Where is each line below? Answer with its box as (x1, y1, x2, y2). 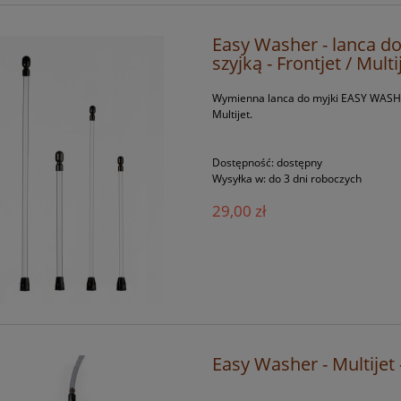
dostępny (277, 155, 323, 171)
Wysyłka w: (212, 171, 267, 187)
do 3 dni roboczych (269, 171, 363, 187)
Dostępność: (212, 155, 275, 171)
